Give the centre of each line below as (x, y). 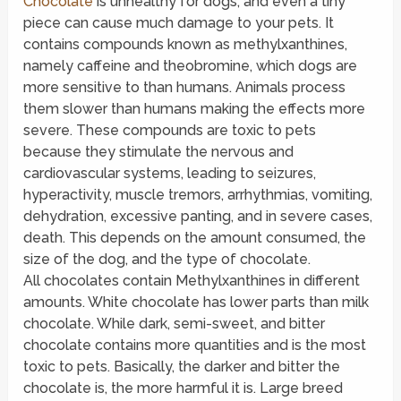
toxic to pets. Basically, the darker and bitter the (182, 367)
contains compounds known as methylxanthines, (186, 45)
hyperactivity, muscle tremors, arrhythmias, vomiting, (198, 195)
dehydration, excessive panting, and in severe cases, (198, 217)
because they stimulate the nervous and (159, 152)
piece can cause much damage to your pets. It (179, 23)
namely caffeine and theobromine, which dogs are (191, 66)
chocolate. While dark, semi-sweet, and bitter (175, 324)
